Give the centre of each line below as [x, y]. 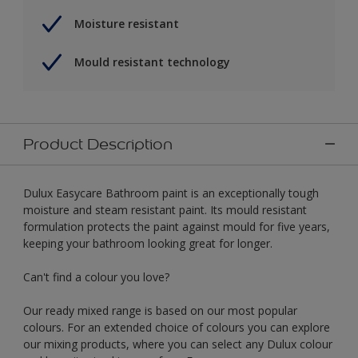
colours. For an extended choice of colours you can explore [177, 327]
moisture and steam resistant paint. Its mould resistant [165, 209]
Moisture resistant [127, 24]
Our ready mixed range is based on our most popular [160, 310]
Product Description [98, 143]
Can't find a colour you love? [96, 276]
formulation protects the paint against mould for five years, [177, 226]
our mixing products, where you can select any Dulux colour [178, 344]
